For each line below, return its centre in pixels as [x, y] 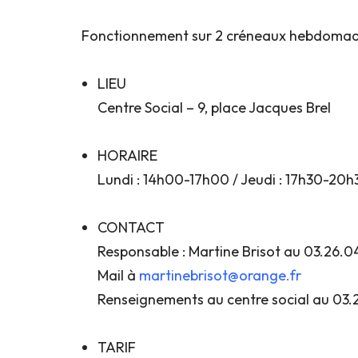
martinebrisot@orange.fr [220, 275]
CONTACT [131, 227]
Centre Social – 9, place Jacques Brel [214, 107]
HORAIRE [127, 155]
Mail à [118, 275]
